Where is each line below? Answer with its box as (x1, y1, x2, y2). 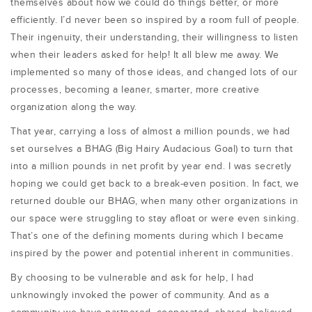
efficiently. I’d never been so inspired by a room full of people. (10, 15, 299, 26)
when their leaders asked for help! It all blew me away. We (10, 49, 279, 61)
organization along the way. (10, 102, 137, 113)
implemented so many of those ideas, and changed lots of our (10, 67, 298, 78)
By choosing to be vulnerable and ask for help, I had (10, 272, 253, 283)
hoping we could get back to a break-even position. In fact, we (10, 178, 299, 189)
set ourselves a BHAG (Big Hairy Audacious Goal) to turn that (10, 143, 292, 155)
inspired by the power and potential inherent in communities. (10, 248, 293, 259)
